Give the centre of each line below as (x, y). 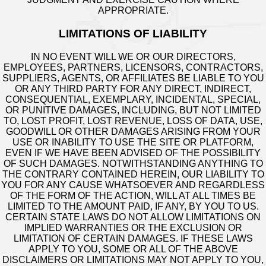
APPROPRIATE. (133, 11)
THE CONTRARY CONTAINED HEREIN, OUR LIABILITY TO (133, 174)
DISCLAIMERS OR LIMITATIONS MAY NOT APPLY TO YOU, (133, 259)
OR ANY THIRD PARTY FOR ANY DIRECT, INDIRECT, (133, 88)
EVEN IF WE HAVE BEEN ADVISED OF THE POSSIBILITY (133, 153)
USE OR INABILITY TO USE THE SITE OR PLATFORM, (133, 142)
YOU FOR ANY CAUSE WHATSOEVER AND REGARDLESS (133, 185)
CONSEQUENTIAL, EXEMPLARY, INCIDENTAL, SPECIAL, (133, 99)
